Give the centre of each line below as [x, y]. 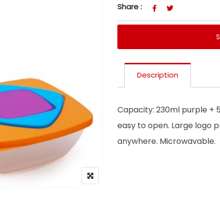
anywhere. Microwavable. [166, 141]
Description [158, 75]
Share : [130, 6]
